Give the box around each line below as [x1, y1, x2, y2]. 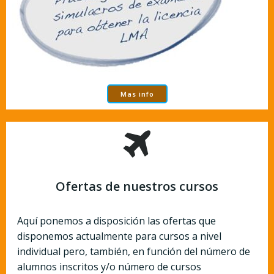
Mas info [120, 89, 154, 98]
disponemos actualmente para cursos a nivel [17, 229, 221, 243]
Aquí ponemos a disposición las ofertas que [17, 213, 216, 228]
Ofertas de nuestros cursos [56, 177, 218, 194]
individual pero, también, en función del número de [17, 244, 250, 258]
